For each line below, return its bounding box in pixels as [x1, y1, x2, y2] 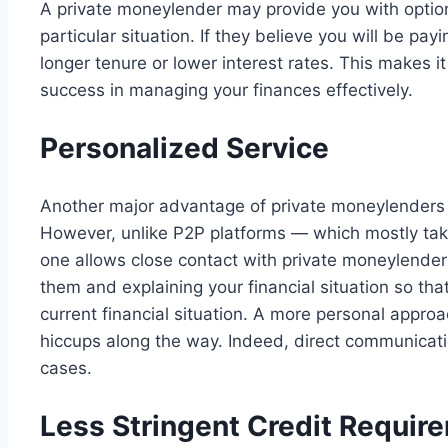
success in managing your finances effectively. [40, 80, 418, 101]
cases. [40, 357, 92, 378]
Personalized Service [40, 131, 329, 166]
